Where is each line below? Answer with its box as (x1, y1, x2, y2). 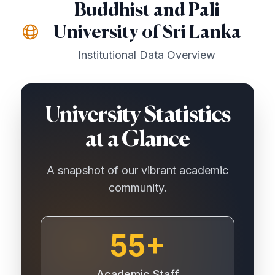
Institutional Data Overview (78, 48, 216, 62)
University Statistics (44, 104, 231, 127)
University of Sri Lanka (52, 24, 241, 43)
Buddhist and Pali (74, 2, 220, 21)
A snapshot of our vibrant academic (47, 164, 228, 177)
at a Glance (85, 129, 190, 152)
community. (108, 181, 167, 195)
